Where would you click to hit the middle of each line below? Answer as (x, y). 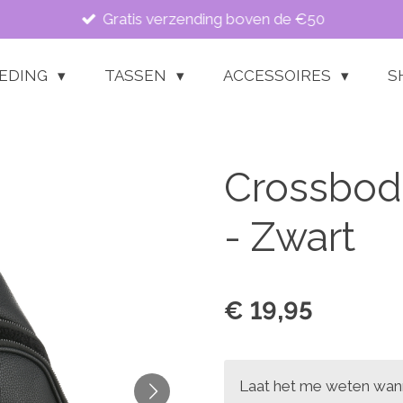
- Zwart (290, 237)
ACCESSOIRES (278, 75)
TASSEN (138, 75)
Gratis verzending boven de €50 (214, 18)
